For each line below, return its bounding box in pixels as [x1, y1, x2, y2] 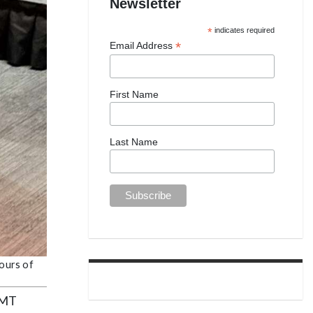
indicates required [212, 25, 275, 34]
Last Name [110, 136, 158, 148]
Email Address [110, 39, 175, 51]
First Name [110, 89, 159, 101]
